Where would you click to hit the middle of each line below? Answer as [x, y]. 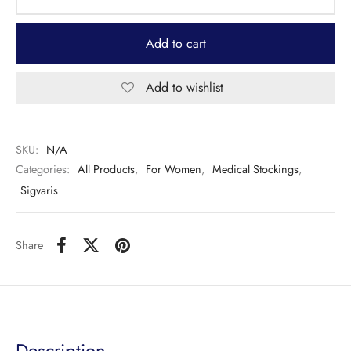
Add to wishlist [184, 88]
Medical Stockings [255, 170]
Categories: [44, 170]
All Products [106, 170]
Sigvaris [39, 190]
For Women [174, 170]
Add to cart [175, 43]
